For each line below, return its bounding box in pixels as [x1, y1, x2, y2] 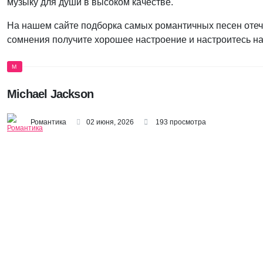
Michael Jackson [7, 87, 93, 101]
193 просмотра [154, 118, 206, 127]
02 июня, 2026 [86, 118, 134, 127]
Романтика [31, 118, 66, 127]
